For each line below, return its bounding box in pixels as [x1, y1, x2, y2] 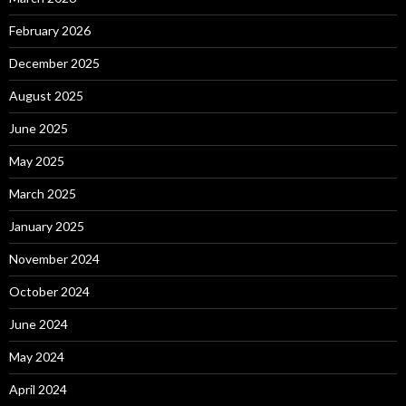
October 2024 [9, 284, 90, 299]
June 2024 [9, 316, 68, 332]
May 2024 [9, 349, 64, 364]
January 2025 [9, 218, 84, 234]
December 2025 [9, 55, 100, 71]
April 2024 [9, 382, 67, 397]
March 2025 [9, 186, 76, 201]
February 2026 [9, 23, 91, 38]
